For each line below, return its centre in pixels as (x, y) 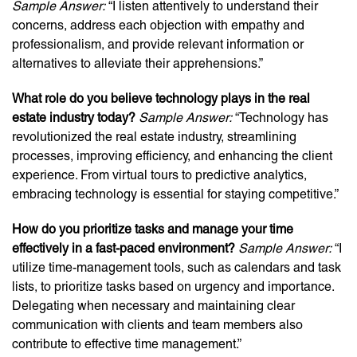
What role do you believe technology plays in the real (161, 98)
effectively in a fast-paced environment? (124, 248)
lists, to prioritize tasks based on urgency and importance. (173, 286)
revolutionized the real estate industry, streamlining (154, 137)
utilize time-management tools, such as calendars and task (177, 267)
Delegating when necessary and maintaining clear (153, 306)
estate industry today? (74, 118)
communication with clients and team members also (157, 325)
